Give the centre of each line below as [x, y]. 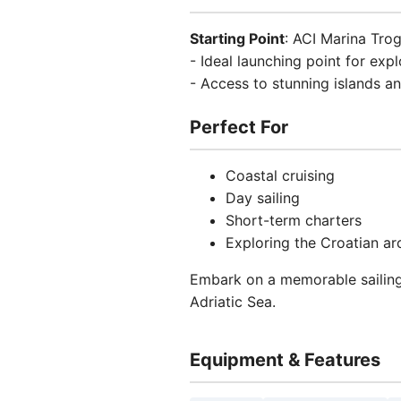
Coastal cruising [280, 175]
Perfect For [239, 127]
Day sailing [263, 198]
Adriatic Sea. [233, 302]
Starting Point [237, 38]
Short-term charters [294, 220]
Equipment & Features [285, 360]
